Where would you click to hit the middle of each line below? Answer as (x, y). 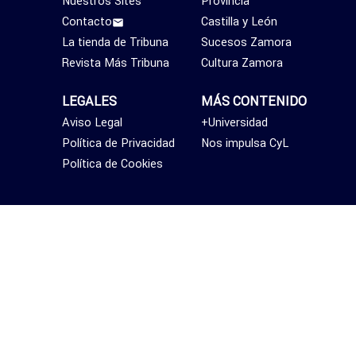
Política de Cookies (112, 164)
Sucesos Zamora (247, 43)
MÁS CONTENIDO (254, 101)
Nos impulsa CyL (245, 143)
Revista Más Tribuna (115, 63)
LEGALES (89, 101)
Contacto (87, 22)
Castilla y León (240, 22)
